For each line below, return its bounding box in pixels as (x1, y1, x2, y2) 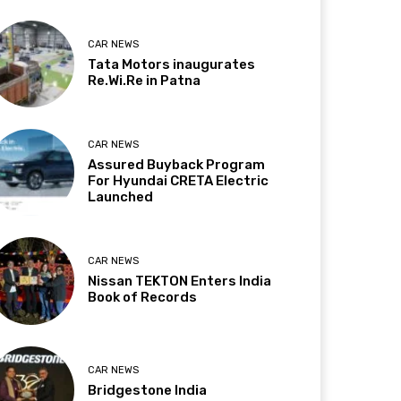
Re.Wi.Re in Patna (88, 73, 201, 90)
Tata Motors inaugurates (88, 56, 256, 73)
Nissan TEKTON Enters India (88, 273, 272, 290)
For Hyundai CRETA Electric (88, 173, 269, 190)
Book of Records (88, 289, 198, 306)
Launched (88, 189, 154, 206)
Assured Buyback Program (88, 157, 266, 174)
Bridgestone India (88, 381, 208, 398)
